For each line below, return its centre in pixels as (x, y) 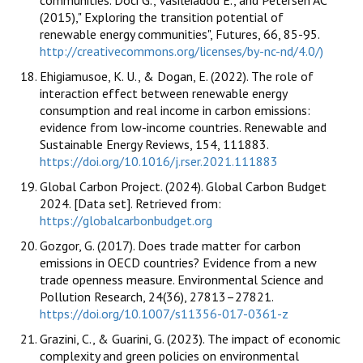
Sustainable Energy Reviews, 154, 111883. (154, 145)
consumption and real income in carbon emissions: (175, 111)
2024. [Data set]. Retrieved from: (130, 204)
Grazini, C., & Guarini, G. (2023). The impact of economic (190, 339)
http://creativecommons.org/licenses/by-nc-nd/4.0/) (181, 51)
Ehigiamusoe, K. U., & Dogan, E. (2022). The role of (177, 77)
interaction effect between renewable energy (163, 94)
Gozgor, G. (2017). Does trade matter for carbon (170, 246)
